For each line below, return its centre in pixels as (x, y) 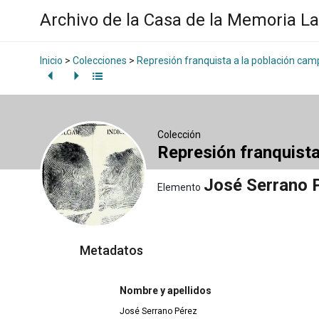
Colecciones (100, 61)
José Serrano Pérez (158, 312)
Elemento (179, 187)
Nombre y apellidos (166, 291)
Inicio (51, 61)
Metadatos (111, 250)
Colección (179, 134)
